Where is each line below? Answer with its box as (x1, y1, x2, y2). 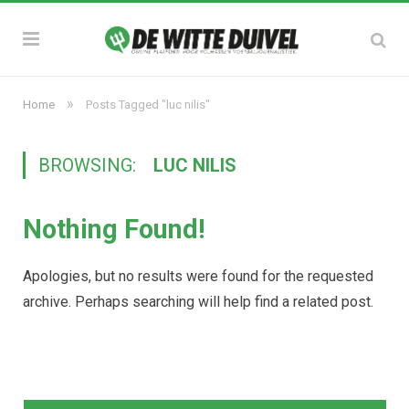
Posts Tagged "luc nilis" (86, 98, 210, 111)
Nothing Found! (23, 214, 205, 245)
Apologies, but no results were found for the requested (23, 267, 373, 285)
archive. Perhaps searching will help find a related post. (23, 293, 373, 310)
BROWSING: (38, 154, 141, 176)
